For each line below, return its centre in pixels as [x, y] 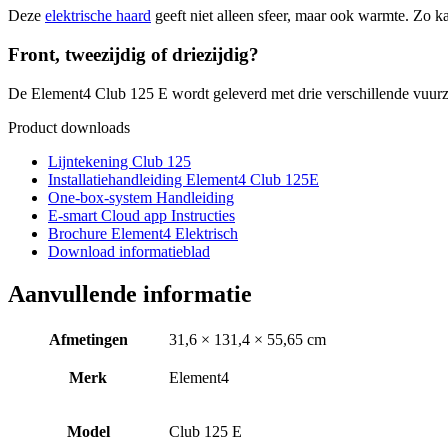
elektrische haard [98, 16]
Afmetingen [88, 339]
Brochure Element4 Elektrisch [143, 233]
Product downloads [69, 127]
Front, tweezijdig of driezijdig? [133, 55]
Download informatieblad [129, 251]
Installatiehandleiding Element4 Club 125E [183, 179]
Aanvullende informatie [130, 293]
